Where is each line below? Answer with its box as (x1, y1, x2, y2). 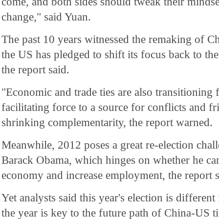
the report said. (1, 63, 69, 76)
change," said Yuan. (1, 10, 91, 23)
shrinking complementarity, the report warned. (1, 116, 213, 129)
